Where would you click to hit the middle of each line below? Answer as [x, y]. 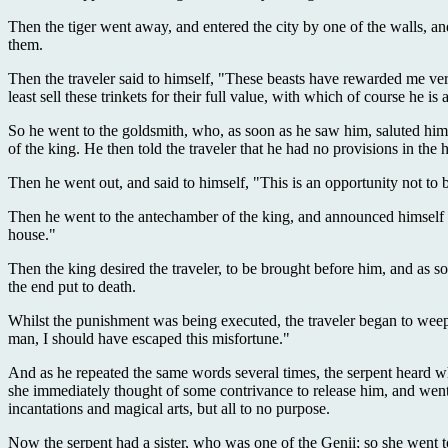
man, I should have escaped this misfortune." [149, 338]
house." [32, 234]
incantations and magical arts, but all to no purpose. [169, 408]
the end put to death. [72, 286]
